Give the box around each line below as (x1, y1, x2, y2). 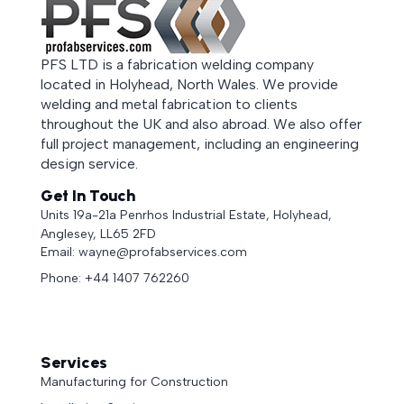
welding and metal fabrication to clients (40, 95, 298, 113)
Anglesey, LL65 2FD (40, 226, 156, 243)
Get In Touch (40, 186, 135, 207)
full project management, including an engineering (40, 134, 359, 152)
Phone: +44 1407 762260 (40, 270, 189, 286)
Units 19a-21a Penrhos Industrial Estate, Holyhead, (40, 207, 332, 224)
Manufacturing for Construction (40, 374, 228, 390)
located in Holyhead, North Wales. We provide (40, 75, 338, 93)
